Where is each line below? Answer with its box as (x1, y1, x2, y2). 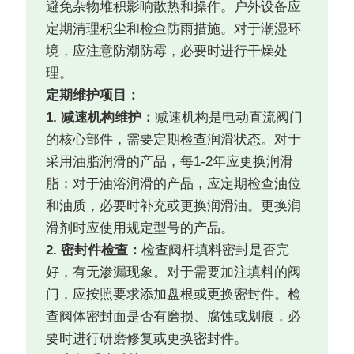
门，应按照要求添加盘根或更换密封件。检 (46, 287, 302, 303)
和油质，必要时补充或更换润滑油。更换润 (46, 198, 302, 214)
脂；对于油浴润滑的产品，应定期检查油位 (46, 176, 302, 192)
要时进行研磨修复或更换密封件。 (46, 331, 248, 347)
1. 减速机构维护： (46, 110, 156, 126)
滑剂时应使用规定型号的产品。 (46, 220, 235, 236)
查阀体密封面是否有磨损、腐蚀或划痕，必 (46, 309, 302, 325)
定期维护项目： (46, 88, 141, 104)
